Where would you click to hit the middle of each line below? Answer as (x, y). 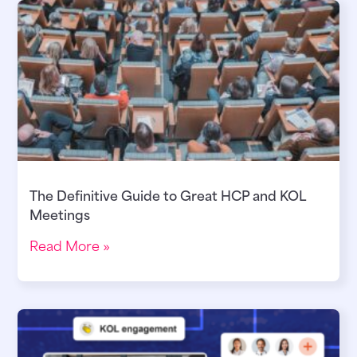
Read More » (70, 245)
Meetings (60, 214)
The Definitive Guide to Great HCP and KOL (167, 194)
